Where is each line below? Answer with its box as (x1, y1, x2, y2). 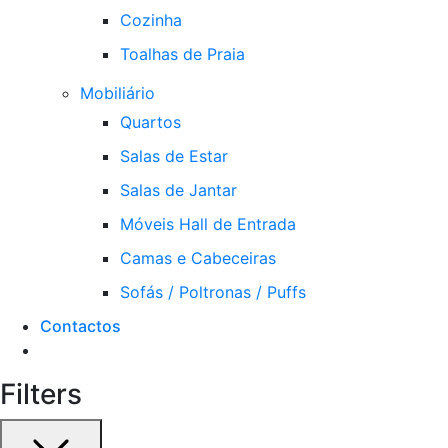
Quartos (120, 111, 181, 132)
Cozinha (120, 9, 182, 30)
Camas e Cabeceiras (120, 247, 276, 268)
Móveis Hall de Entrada (120, 213, 296, 234)
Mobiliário (80, 82, 155, 103)
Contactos (40, 315, 121, 336)
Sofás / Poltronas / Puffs (120, 281, 306, 302)
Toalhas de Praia (120, 43, 245, 64)
